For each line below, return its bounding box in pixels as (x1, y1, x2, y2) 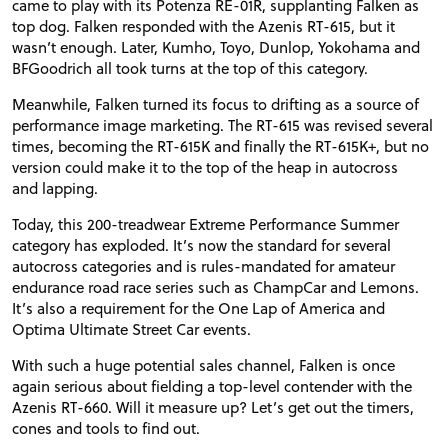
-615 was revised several (272, 113, 433, 136)
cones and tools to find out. (12, 417, 200, 440)
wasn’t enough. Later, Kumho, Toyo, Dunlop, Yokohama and (12, 35, 420, 58)
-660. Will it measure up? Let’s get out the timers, (77, 396, 414, 419)
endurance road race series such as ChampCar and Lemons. (12, 276, 419, 298)
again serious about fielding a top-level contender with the (12, 375, 412, 398)
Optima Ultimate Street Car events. (12, 318, 251, 340)
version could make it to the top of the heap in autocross (12, 155, 398, 178)
